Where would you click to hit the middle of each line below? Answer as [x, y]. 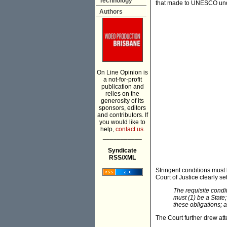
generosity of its [122, 101]
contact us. [130, 129]
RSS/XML [122, 158]
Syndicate [122, 150]
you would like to [122, 122]
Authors [111, 12]
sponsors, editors [122, 108]
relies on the [122, 94]
